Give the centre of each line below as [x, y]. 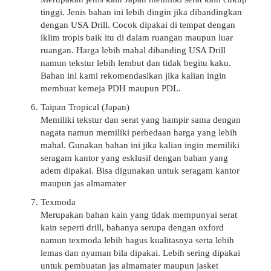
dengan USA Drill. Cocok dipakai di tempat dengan [138, 25]
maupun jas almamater [83, 183]
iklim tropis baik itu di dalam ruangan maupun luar [136, 38]
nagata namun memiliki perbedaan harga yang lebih [139, 132]
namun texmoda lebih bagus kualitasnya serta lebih [137, 240]
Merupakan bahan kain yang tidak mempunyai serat [139, 215]
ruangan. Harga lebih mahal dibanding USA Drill [133, 50]
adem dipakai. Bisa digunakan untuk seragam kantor [140, 171]
